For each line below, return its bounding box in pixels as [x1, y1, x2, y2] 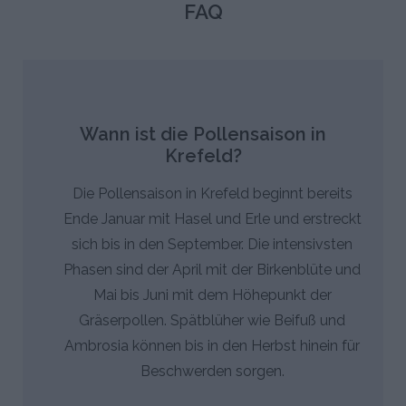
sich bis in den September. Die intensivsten [72, 235, 353, 253]
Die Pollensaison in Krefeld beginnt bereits [72, 184, 353, 202]
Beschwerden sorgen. [140, 362, 285, 380]
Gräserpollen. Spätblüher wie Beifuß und [79, 311, 345, 329]
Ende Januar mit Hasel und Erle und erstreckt [63, 209, 362, 227]
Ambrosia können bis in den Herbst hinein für [64, 336, 360, 354]
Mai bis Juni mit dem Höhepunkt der [92, 285, 332, 304]
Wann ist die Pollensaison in [80, 122, 326, 145]
